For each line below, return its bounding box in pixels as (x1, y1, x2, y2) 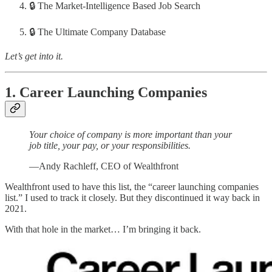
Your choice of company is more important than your (29, 129, 232, 140)
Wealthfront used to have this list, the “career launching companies (5, 182, 259, 192)
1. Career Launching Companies (5, 84, 207, 101)
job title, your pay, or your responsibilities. (29, 140, 191, 151)
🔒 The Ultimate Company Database (29, 26, 166, 37)
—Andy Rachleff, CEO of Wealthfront (29, 161, 178, 172)
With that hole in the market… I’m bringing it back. (5, 224, 201, 235)
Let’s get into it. (5, 50, 63, 61)
